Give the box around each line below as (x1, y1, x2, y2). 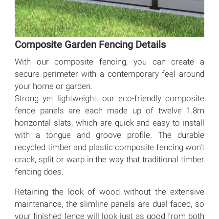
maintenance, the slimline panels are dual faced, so (15, 199, 204, 209)
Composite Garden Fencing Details (15, 39, 166, 51)
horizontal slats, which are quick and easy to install (15, 118, 204, 128)
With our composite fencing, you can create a (15, 57, 204, 67)
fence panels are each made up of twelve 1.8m (15, 106, 204, 116)
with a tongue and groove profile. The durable (15, 130, 204, 140)
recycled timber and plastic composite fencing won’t (15, 142, 204, 153)
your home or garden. (15, 81, 92, 91)
